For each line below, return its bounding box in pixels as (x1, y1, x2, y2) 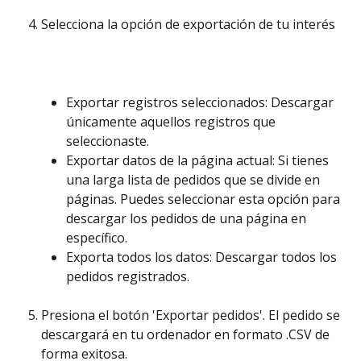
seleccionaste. (66, 131, 149, 150)
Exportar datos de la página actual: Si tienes (66, 151, 332, 169)
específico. (66, 228, 131, 247)
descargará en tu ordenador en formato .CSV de (41, 326, 333, 344)
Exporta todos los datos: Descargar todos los (66, 247, 340, 266)
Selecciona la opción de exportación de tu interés (41, 15, 335, 33)
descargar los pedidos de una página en (66, 209, 309, 227)
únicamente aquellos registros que (66, 112, 279, 131)
